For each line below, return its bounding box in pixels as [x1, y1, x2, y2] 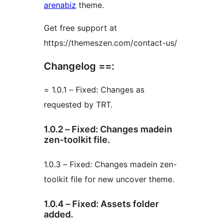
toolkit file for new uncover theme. [44, 174, 174, 185]
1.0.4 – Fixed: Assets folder [44, 199, 101, 210]
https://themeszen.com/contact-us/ [44, 38, 177, 48]
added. [44, 209, 73, 220]
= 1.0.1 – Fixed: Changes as [44, 85, 101, 95]
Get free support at [44, 23, 117, 33]
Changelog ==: [44, 60, 114, 73]
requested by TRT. [44, 100, 112, 110]
